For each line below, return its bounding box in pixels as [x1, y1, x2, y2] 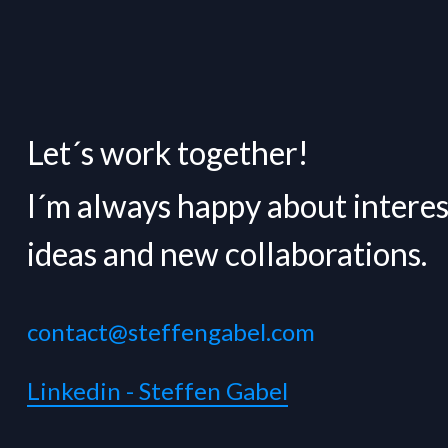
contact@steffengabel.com [26, 316, 315, 346]
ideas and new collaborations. [26, 234, 433, 274]
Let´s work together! [26, 133, 309, 173]
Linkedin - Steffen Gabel [26, 375, 288, 405]
